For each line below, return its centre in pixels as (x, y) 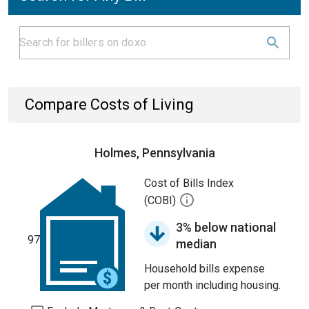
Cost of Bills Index (189, 183)
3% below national (226, 227)
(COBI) (161, 201)
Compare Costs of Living (109, 104)
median (196, 244)
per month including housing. (212, 285)
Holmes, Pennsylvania (154, 153)
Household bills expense (205, 269)
